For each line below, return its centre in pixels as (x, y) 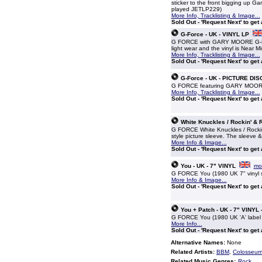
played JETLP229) (196, 9)
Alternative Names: (198, 242)
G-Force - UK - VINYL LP (215, 34)
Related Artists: (193, 252)
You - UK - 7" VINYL (208, 166)
